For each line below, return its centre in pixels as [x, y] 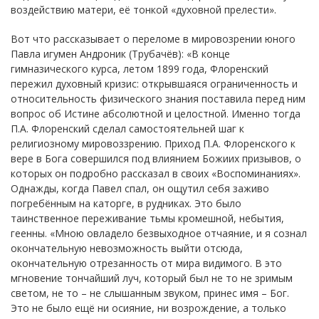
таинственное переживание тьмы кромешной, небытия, [147, 218]
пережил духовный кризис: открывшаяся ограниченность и [154, 83]
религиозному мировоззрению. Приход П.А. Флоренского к [153, 143]
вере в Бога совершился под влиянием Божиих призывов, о [156, 158]
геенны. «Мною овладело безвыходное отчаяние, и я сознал [159, 233]
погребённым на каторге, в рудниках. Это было [126, 203]
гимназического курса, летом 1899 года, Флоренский [140, 68]
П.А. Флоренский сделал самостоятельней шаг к [127, 128]
